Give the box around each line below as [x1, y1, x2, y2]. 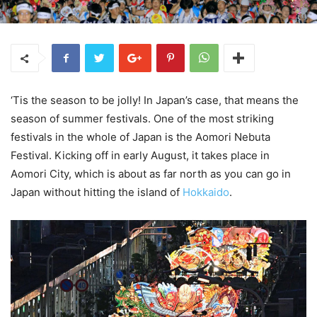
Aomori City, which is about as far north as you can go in [11, 167, 291, 181]
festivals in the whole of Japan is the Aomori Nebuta [11, 130, 270, 144]
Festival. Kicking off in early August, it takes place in [11, 149, 270, 163]
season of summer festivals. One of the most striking [11, 112, 274, 126]
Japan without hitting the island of [11, 185, 183, 200]
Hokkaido [183, 185, 229, 200]
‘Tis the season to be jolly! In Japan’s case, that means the [11, 93, 299, 108]
